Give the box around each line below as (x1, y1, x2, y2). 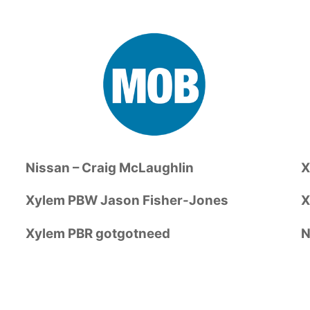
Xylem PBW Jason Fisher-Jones (25, 192, 228, 209)
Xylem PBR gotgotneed (25, 225, 170, 241)
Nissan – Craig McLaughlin (25, 159, 194, 176)
